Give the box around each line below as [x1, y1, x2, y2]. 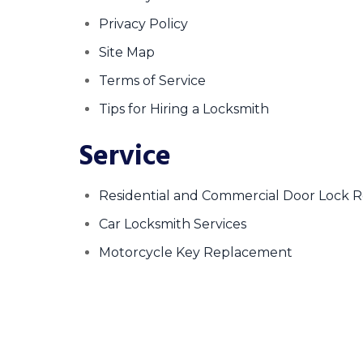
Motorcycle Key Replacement [99, 245, 293, 260]
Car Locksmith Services [99, 216, 246, 232]
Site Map [99, 45, 155, 60]
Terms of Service [99, 73, 206, 88]
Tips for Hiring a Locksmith [99, 101, 269, 117]
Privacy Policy [99, 16, 188, 32]
